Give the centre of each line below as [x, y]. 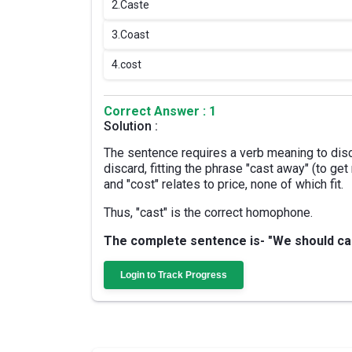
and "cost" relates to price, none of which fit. [224, 184]
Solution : [131, 126]
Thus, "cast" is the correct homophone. [208, 213]
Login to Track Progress [174, 275]
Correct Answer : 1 [160, 111]
